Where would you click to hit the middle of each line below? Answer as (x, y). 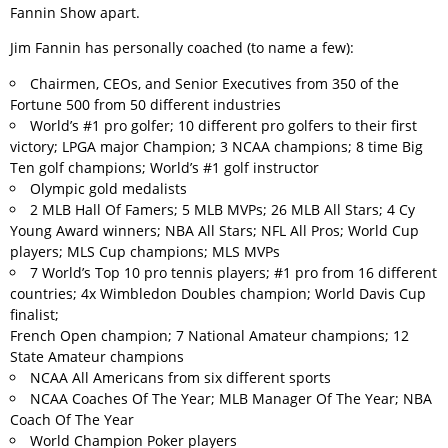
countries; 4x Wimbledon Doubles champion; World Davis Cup (218, 293)
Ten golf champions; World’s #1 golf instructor (164, 167)
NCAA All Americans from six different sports (180, 377)
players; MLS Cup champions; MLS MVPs (145, 251)
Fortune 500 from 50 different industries (145, 104)
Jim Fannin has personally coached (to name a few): (182, 47)
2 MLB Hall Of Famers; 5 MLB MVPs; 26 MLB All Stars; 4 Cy (222, 209)
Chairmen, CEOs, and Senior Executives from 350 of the (214, 83)
